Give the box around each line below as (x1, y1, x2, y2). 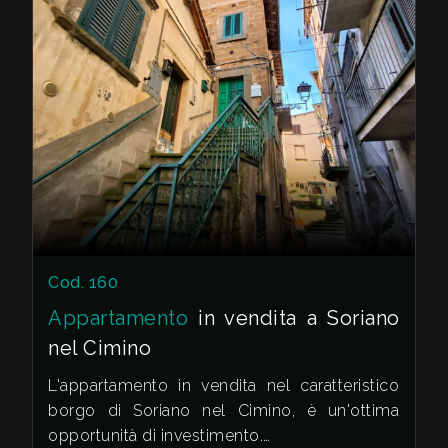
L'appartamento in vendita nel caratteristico (48, 376, 400, 396)
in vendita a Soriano (188, 306, 400, 331)
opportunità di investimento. (48, 426, 264, 446)
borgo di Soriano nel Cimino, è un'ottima (48, 401, 400, 421)
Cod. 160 (48, 273, 119, 293)
